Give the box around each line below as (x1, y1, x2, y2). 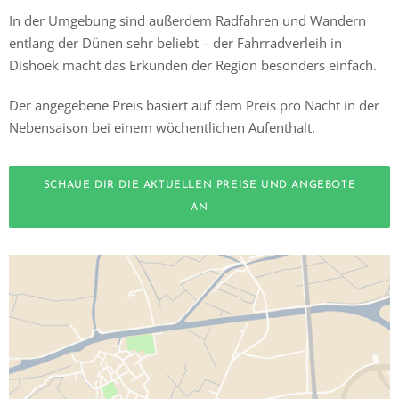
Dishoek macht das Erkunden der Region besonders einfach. (9, 56, 377, 75)
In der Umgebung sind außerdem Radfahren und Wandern (9, 12, 366, 30)
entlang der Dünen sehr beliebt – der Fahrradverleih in (9, 34, 342, 53)
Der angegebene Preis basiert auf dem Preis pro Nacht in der (9, 96, 379, 115)
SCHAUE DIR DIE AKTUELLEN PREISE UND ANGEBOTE (43, 180, 356, 191)
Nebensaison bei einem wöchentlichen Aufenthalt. (9, 118, 315, 137)
